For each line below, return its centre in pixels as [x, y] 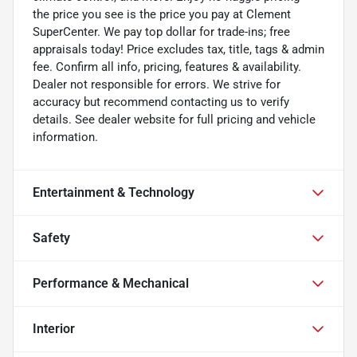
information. [65, 137]
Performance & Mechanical [111, 283]
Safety [51, 237]
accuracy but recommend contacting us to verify [161, 102]
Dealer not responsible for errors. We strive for [157, 84]
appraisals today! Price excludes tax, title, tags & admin [178, 49]
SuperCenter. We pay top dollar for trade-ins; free [161, 31]
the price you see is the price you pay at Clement [162, 14]
